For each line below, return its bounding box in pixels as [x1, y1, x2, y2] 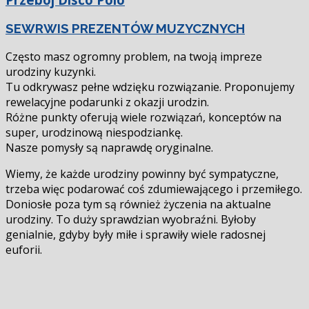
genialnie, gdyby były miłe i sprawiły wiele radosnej [6, 226, 266, 242]
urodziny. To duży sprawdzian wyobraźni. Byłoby [6, 211, 256, 227]
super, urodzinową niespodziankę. [6, 124, 183, 140]
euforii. [6, 241, 42, 257]
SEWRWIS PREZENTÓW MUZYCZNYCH [6, 21, 245, 37]
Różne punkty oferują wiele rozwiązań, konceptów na [6, 109, 281, 125]
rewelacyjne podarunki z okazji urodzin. [6, 94, 209, 110]
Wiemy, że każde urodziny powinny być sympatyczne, [6, 166, 279, 181]
